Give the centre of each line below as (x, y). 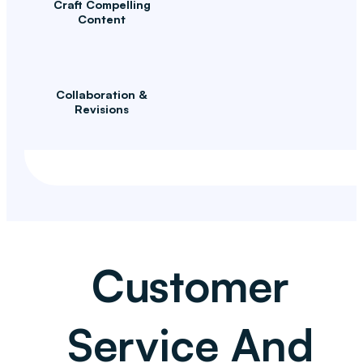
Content (102, 19)
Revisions (102, 109)
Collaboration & (102, 95)
